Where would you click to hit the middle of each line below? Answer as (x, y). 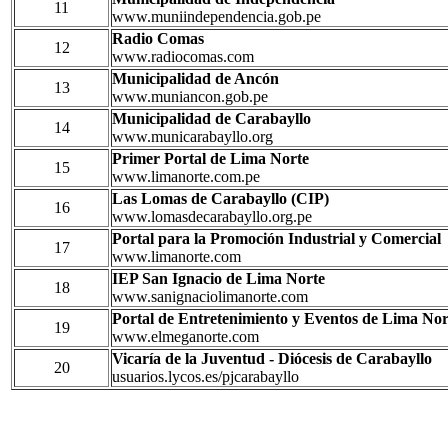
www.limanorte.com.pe (186, 176)
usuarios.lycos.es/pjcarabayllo (205, 376)
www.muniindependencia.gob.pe (216, 16)
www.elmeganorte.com (185, 336)
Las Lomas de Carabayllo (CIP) (220, 198)
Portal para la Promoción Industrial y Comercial (276, 238)
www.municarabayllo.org (192, 136)
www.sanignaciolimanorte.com (210, 296)
